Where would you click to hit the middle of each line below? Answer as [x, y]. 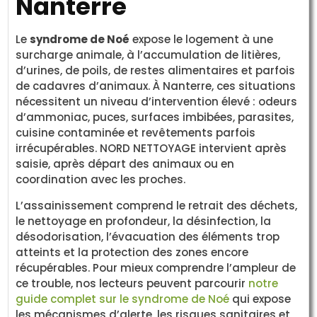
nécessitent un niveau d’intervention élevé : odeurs [157, 102]
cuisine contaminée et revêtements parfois [136, 133]
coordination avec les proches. [101, 180]
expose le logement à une [202, 40]
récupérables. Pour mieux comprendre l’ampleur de [156, 267]
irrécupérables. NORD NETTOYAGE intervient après [151, 149]
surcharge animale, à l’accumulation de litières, [148, 55]
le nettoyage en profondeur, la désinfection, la [144, 221]
